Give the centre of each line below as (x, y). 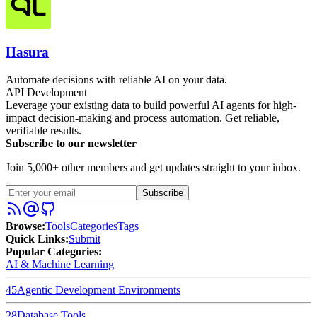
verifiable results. (44, 131)
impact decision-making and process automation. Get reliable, (143, 118)
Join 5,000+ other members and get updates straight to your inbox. (153, 168)
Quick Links (35, 239)
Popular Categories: (54, 252)
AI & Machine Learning (60, 265)
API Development (46, 93)
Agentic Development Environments (99, 290)
